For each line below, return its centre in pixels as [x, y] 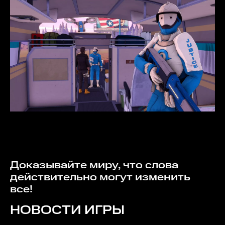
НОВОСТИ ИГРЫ [67, 210]
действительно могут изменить [100, 177]
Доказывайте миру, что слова [15, 165]
